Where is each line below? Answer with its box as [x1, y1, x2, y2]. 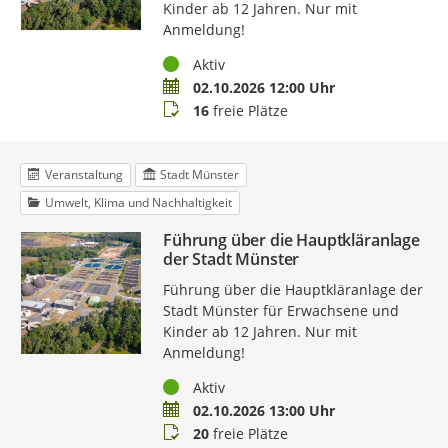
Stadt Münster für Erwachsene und [162, 300, 399, 320]
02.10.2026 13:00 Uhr [192, 400, 335, 420]
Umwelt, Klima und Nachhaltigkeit [44, 193, 232, 211]
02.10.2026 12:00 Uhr [192, 77, 335, 97]
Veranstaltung [44, 165, 123, 183]
